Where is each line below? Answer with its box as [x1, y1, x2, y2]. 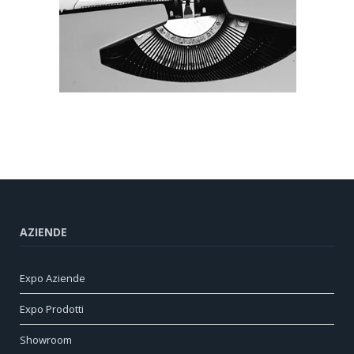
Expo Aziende [20, 270, 85, 285]
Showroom [20, 332, 72, 347]
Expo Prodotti [20, 301, 84, 316]
